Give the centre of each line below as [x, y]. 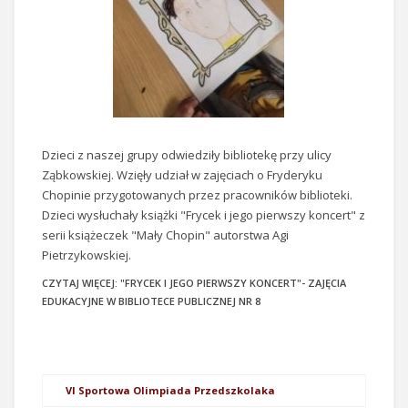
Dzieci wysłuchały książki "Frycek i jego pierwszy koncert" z [204, 215]
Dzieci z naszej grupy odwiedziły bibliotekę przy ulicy [187, 155]
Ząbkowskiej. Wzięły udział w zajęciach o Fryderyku [182, 175]
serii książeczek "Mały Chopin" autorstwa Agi [165, 235]
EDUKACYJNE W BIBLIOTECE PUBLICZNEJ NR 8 [151, 301]
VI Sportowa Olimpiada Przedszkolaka [170, 391]
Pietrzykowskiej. [87, 255]
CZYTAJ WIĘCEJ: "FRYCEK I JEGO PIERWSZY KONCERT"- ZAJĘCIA [194, 283]
